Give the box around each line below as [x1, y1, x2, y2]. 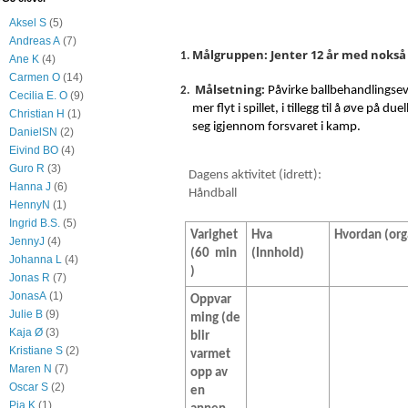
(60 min [190, 247, 238, 261]
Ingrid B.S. [9, 217, 60, 229]
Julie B [9, 308, 43, 321]
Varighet [190, 229, 239, 243]
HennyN [9, 199, 50, 211]
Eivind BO [9, 144, 58, 157]
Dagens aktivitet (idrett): [189, 168, 321, 183]
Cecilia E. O [9, 89, 67, 102]
